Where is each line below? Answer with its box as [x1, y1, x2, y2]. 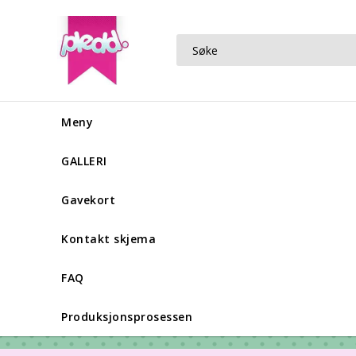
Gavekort [61, 192, 115, 208]
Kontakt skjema [61, 231, 156, 247]
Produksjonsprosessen [61, 309, 192, 325]
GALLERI [61, 153, 107, 169]
